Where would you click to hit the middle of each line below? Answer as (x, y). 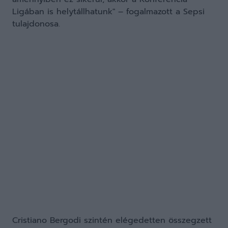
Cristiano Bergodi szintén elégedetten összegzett (112, 220)
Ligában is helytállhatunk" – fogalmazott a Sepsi (108, 12)
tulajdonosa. (36, 24)
